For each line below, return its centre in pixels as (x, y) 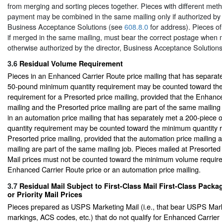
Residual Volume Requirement (71, 64)
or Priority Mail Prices (45, 194)
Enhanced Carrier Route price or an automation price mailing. (104, 169)
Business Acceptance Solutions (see (66, 26)
